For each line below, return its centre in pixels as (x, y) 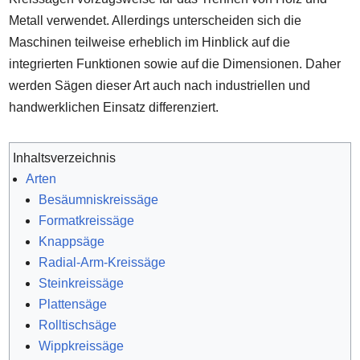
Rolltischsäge (78, 325)
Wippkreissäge (83, 346)
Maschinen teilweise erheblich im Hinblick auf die (150, 43)
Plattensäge (73, 304)
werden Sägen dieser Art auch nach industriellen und (160, 86)
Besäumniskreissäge (99, 199)
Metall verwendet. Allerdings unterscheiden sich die (155, 21)
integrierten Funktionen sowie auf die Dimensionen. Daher (175, 64)
